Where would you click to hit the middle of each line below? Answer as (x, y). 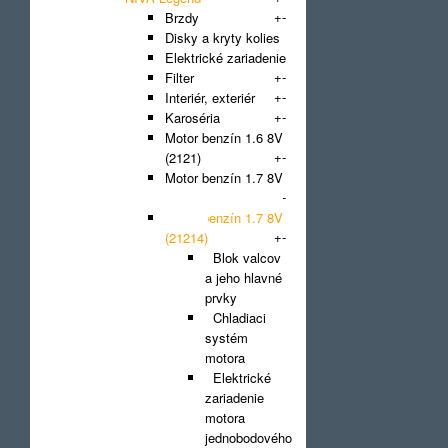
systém (226, 337)
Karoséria (192, 117)
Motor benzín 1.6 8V (224, 137)
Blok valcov (243, 257)
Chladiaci (235, 317)
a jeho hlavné (243, 277)
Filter (179, 77)
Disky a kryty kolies (222, 37)
